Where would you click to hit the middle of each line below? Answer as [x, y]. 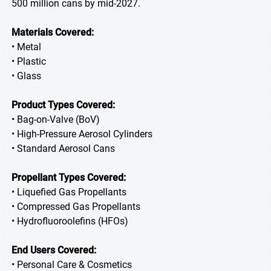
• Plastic [29, 61]
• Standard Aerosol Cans [63, 149]
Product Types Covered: [63, 105]
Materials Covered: [53, 32]
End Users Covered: [54, 250]
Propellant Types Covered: [69, 178]
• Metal [26, 47]
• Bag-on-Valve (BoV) [56, 119]
